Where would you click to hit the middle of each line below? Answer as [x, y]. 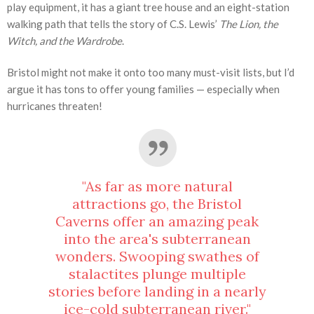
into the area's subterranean [157, 239]
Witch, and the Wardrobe [64, 41]
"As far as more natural [157, 186]
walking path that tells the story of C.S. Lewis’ [113, 24]
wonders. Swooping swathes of [157, 257]
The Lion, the [249, 24]
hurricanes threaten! [55, 106]
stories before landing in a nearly [157, 292]
